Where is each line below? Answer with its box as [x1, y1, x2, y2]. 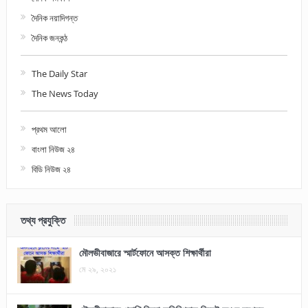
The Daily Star [31, 67, 87, 80]
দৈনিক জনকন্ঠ [31, 31, 67, 44]
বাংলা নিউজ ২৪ [31, 142, 75, 155]
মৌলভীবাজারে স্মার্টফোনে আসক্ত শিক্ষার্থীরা [78, 245, 211, 259]
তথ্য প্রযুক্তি [20, 214, 65, 227]
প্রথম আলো [31, 122, 67, 135]
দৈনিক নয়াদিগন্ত [31, 11, 78, 24]
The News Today [31, 87, 98, 100]
